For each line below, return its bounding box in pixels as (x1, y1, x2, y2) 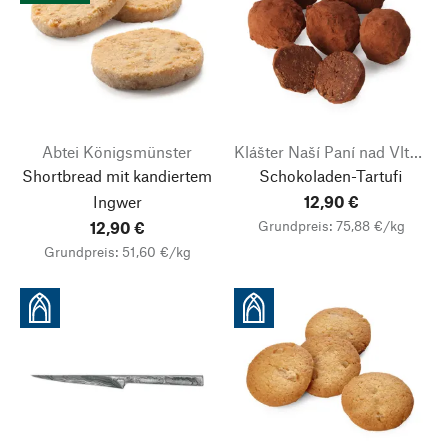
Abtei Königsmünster (42, 142, 192, 161)
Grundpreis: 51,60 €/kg (43, 243, 191, 260)
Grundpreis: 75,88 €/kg (257, 217, 405, 234)
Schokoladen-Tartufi (259, 166, 403, 185)
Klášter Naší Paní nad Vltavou (410, 142, 422, 161)
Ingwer (92, 192, 142, 211)
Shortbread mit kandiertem (22, 166, 212, 185)
